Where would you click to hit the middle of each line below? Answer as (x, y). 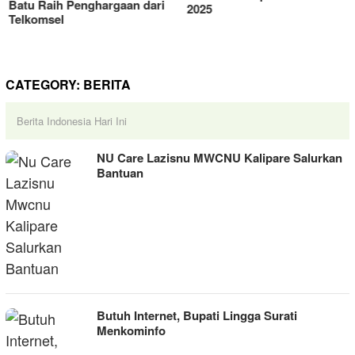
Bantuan (120, 173)
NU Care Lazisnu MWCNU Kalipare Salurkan (219, 158)
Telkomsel (33, 19)
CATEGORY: (44, 84)
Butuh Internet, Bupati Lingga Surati (197, 315)
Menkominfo (131, 330)
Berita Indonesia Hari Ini (72, 121)
